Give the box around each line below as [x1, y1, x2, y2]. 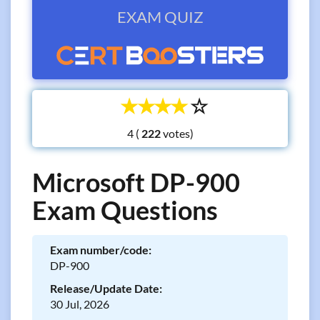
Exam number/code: [50, 243, 151, 256]
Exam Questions [32, 194, 218, 226]
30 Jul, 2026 [50, 297, 109, 311]
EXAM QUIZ [116, 7, 204, 26]
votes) [160, 126, 194, 140]
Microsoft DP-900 [32, 166, 240, 198]
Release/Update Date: [50, 281, 162, 295]
